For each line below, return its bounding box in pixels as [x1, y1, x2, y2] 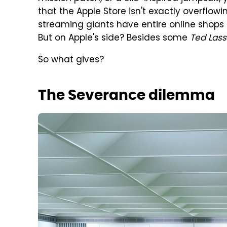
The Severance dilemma [38, 86, 215, 104]
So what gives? [38, 53, 104, 67]
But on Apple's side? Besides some [38, 31, 190, 46]
